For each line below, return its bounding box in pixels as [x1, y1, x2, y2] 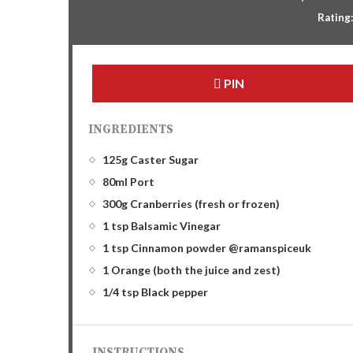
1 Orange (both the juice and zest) [102, 263, 281, 277]
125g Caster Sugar [102, 153, 199, 166]
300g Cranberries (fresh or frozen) [102, 197, 280, 210]
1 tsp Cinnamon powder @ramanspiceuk [102, 241, 311, 255]
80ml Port [102, 175, 154, 188]
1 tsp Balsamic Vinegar [102, 219, 221, 232]
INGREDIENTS [88, 122, 173, 137]
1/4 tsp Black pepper [102, 285, 208, 299]
